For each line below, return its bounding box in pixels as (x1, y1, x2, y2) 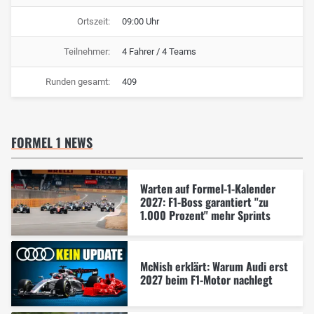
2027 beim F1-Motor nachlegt (139, 271, 273, 288)
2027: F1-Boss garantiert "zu (139, 193, 268, 210)
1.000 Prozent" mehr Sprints (139, 206, 271, 224)
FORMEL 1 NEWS (11, 133, 93, 152)
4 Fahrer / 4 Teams (122, 46, 196, 57)
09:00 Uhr (122, 16, 159, 27)
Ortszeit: (76, 16, 110, 27)
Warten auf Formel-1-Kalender (139, 179, 275, 197)
